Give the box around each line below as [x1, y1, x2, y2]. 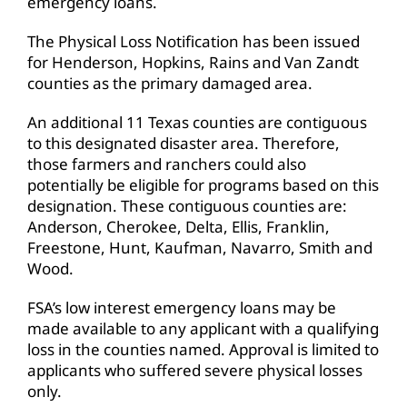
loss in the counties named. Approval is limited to [27, 338, 379, 360]
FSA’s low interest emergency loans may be [27, 296, 336, 318]
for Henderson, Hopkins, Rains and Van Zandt [27, 51, 359, 73]
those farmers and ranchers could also [27, 153, 306, 174]
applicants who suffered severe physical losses [27, 359, 362, 381]
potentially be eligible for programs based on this [27, 174, 379, 195]
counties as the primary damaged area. [27, 72, 313, 94]
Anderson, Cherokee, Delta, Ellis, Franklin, [27, 215, 330, 237]
